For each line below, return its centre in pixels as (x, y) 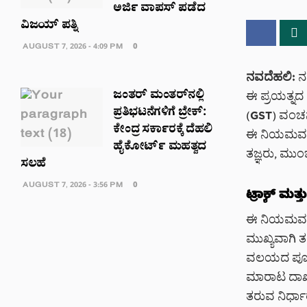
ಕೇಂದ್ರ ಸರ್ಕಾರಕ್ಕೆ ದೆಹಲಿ (163, 131)
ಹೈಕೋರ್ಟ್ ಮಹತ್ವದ (160, 148)
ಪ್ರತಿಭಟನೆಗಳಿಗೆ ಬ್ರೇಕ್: (160, 113)
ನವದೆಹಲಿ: (270, 79)
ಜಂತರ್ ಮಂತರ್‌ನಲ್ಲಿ (159, 96)
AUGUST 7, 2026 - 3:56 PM (72, 186)
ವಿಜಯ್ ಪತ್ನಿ (49, 26)
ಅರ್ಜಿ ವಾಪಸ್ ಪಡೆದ (159, 9)
